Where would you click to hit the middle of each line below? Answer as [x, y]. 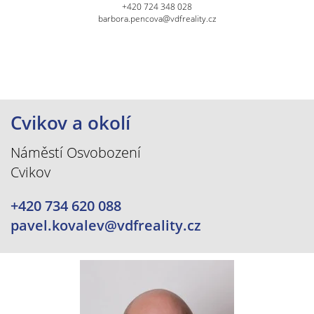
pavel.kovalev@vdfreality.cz [106, 225]
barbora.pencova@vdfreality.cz [157, 18]
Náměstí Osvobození [76, 152]
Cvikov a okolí [70, 122]
